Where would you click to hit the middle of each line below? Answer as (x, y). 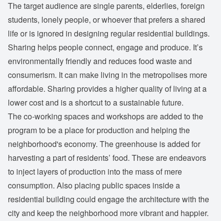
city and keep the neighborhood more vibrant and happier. (108, 213)
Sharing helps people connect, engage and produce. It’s (105, 47)
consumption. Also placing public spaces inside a (94, 185)
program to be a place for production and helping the (99, 130)
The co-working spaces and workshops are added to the (106, 116)
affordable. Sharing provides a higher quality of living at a (107, 89)
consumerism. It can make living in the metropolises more (108, 75)
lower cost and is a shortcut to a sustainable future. (96, 102)
